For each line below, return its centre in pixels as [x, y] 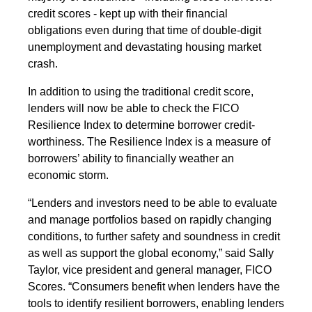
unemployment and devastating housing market [145, 47]
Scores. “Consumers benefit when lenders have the [154, 286]
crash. [46, 63]
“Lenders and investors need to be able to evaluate [153, 203]
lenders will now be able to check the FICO [133, 108]
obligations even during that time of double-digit [145, 30]
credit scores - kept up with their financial [128, 13]
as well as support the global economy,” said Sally [151, 253]
